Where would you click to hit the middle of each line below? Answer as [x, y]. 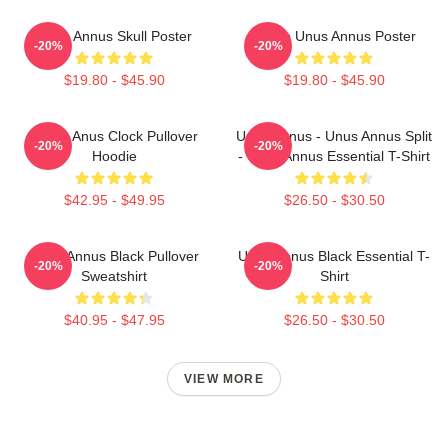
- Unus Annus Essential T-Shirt [334, 155]
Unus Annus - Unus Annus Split [334, 135]
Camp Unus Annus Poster [334, 35]
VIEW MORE [224, 378]
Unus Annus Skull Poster [114, 35]
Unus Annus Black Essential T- [334, 255]
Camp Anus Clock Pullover [114, 135]
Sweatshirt [114, 275]
